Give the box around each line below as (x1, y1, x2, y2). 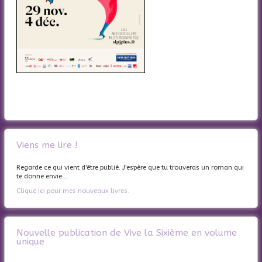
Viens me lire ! (16, 139, 78, 150)
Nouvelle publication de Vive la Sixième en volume (16, 227, 237, 238)
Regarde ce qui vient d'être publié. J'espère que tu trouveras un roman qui (16, 163, 244, 171)
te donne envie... (16, 172, 69, 180)
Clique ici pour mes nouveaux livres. (16, 187, 129, 195)
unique (16, 236, 44, 247)
